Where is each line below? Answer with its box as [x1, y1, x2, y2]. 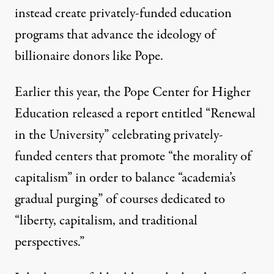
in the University [15, 125, 104, 145]
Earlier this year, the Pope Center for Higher [15, 82, 251, 102]
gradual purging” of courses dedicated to [15, 189, 225, 209]
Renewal [210, 103, 256, 124]
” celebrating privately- [104, 125, 223, 145]
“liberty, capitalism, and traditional [15, 210, 198, 231]
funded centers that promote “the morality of [15, 146, 251, 166]
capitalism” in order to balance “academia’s [15, 168, 235, 188]
